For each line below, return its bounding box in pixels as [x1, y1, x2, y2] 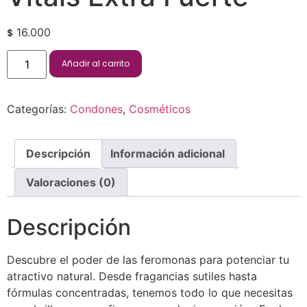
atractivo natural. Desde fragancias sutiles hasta [7, 269, 257, 284]
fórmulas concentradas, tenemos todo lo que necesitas [7, 286, 293, 300]
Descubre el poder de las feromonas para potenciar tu [7, 253, 289, 267]
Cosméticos [129, 102, 191, 116]
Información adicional [110, 147, 225, 161]
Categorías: [7, 102, 70, 116]
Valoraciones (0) [26, 175, 116, 190]
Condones [70, 102, 123, 116]
